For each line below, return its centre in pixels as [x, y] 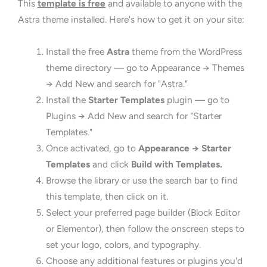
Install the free [76, 52]
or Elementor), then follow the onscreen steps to [145, 229]
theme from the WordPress [185, 52]
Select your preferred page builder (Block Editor [143, 213]
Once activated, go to [92, 148]
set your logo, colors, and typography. [123, 245]
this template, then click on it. [107, 197]
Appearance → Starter [184, 148]
